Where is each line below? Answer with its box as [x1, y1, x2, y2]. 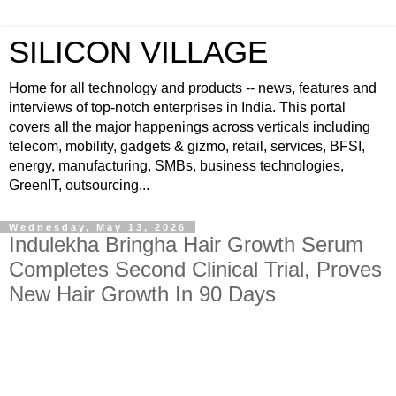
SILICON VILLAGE [9, 35, 268, 69]
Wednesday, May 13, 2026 [9, 222, 187, 232]
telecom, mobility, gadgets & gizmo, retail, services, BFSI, [9, 139, 365, 154]
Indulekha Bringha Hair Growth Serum [9, 232, 363, 256]
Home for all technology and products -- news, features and [9, 80, 377, 95]
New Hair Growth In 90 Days [9, 282, 276, 306]
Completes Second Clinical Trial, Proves [9, 257, 382, 281]
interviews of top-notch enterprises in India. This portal [9, 100, 346, 115]
